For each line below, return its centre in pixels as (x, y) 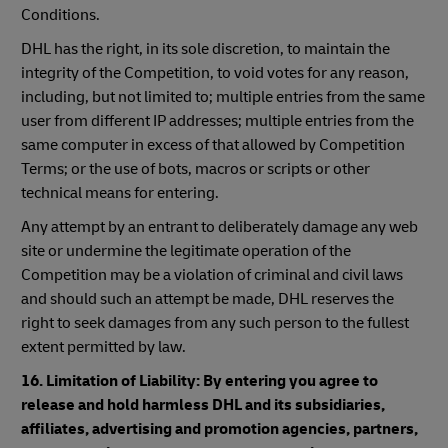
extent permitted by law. (105, 347)
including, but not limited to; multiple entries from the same (223, 97)
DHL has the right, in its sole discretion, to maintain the (205, 49)
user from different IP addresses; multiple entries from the (217, 121)
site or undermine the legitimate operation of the (186, 251)
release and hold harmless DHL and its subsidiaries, (203, 405)
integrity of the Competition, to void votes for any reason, (215, 73)
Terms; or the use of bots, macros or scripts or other (195, 169)
